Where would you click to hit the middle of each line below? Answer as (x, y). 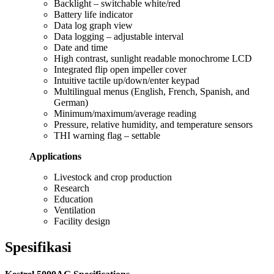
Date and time (81, 48)
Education (73, 199)
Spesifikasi (38, 247)
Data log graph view (93, 26)
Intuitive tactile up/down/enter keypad (127, 81)
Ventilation (75, 210)
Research (72, 188)
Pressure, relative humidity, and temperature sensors (153, 125)
